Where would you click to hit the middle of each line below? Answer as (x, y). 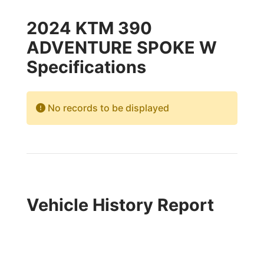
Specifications (86, 67)
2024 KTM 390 (89, 28)
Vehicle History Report (120, 205)
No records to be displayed (107, 108)
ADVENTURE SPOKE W (121, 47)
